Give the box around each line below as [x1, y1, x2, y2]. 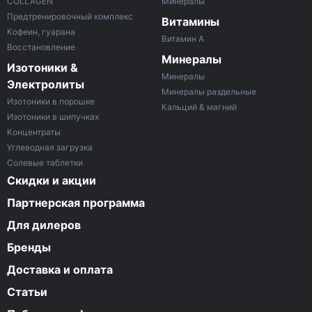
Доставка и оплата [7, 262, 113, 276]
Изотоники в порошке [7, 95, 95, 107]
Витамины [162, 14, 219, 29]
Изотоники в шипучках [7, 111, 99, 122]
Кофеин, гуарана [7, 26, 75, 37]
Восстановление [7, 41, 75, 52]
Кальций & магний [162, 101, 237, 112]
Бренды [7, 240, 51, 254]
